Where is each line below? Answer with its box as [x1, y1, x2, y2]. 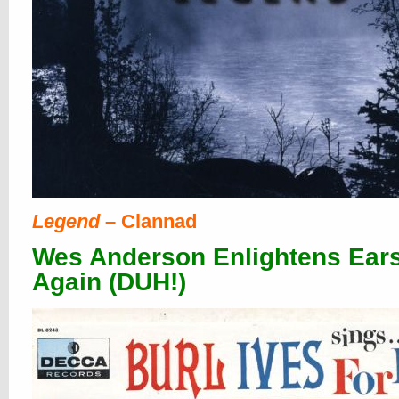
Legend [32, 210, 105, 232]
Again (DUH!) [32, 268, 186, 296]
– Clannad [105, 210, 197, 232]
